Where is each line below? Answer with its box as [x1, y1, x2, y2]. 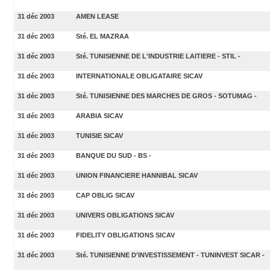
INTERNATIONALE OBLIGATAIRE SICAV [76, 72, 202, 80]
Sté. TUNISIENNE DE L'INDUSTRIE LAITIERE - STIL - [76, 52, 240, 60]
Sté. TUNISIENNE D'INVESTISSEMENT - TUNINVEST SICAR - [76, 251, 265, 259]
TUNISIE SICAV [76, 131, 123, 139]
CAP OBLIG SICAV [76, 191, 134, 199]
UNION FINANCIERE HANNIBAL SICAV [76, 171, 198, 179]
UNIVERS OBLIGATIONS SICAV [76, 211, 174, 219]
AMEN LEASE [76, 12, 119, 20]
